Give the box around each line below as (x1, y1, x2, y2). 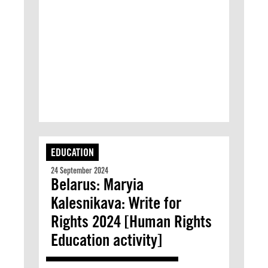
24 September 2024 (51, 166, 108, 175)
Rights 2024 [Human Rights (51, 211, 212, 232)
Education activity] (51, 230, 162, 250)
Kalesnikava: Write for (51, 193, 181, 213)
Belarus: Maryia (51, 174, 144, 194)
